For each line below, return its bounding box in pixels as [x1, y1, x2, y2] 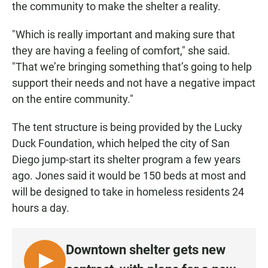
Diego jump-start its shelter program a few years [12, 153, 240, 166]
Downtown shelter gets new [66, 242, 226, 257]
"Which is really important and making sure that [12, 28, 235, 41]
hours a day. [12, 201, 69, 214]
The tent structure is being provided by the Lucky [12, 120, 242, 133]
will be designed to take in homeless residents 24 [12, 185, 244, 198]
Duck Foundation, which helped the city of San [12, 136, 230, 150]
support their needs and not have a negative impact [12, 76, 255, 89]
